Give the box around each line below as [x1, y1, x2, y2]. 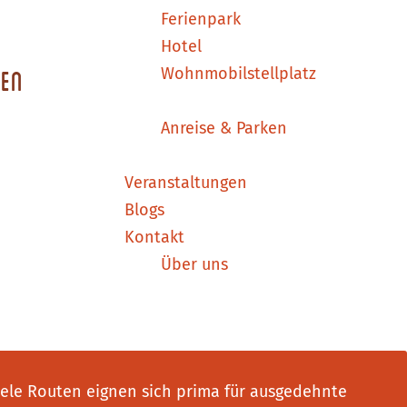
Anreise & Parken [161, 117, 287, 138]
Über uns [161, 253, 228, 274]
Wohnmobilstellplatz [161, 63, 316, 84]
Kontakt [124, 226, 184, 247]
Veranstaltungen [124, 172, 247, 193]
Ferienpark [161, 8, 241, 29]
